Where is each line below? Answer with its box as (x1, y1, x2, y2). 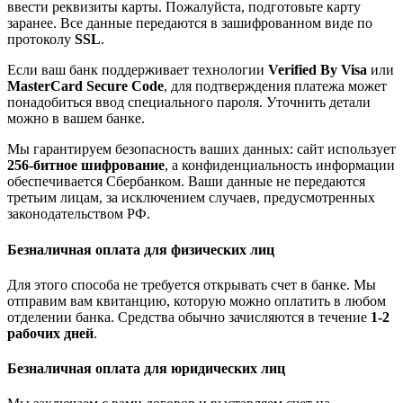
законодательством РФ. (7, 206, 150, 222)
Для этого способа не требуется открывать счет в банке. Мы (7, 276, 376, 292)
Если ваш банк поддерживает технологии (7, 62, 268, 78)
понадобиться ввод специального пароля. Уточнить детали (7, 94, 371, 111)
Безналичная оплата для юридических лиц (7, 361, 285, 377)
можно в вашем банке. (7, 111, 145, 127)
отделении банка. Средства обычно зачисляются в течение (7, 309, 371, 325)
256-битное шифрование (7, 157, 165, 174)
